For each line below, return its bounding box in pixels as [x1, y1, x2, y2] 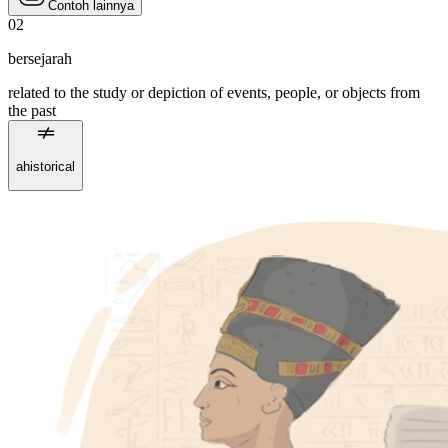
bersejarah [8, 50, 72, 68]
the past [8, 102, 56, 120]
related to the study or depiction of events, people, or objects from [8, 84, 420, 102]
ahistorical [16, 159, 75, 175]
